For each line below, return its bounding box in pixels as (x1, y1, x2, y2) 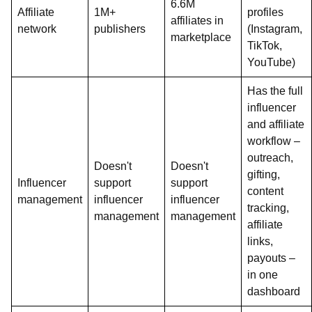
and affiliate (247, 118, 304, 130)
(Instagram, (247, 23, 302, 35)
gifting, (247, 169, 280, 180)
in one (247, 269, 278, 281)
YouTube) (247, 56, 295, 68)
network (17, 23, 56, 35)
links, (247, 235, 273, 247)
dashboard (247, 286, 300, 297)
